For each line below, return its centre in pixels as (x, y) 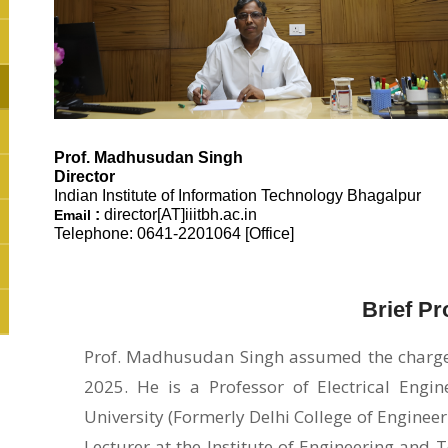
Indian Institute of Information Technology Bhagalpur (237, 196)
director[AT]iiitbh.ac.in (180, 215)
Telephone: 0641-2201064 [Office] (173, 234)
